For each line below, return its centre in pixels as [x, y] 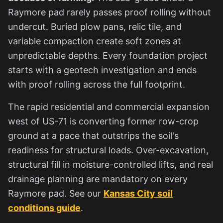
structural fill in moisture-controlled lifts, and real [111, 164]
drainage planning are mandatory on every [98, 179]
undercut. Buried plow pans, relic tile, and [95, 26]
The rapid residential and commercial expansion [109, 107]
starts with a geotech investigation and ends [102, 70]
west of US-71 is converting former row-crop [103, 121]
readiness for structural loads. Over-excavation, [108, 150]
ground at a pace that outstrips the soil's [93, 135]
